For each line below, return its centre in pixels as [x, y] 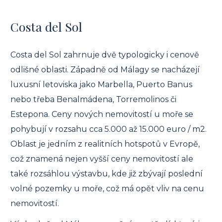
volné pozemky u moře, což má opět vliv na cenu [107, 189]
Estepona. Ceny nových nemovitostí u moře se [102, 114]
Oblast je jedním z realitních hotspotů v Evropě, [105, 144]
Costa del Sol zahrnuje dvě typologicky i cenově [105, 55]
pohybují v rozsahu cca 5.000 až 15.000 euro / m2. [109, 129]
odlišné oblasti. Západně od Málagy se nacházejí [105, 70]
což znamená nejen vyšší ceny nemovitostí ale [102, 159]
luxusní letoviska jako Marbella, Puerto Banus [101, 85]
